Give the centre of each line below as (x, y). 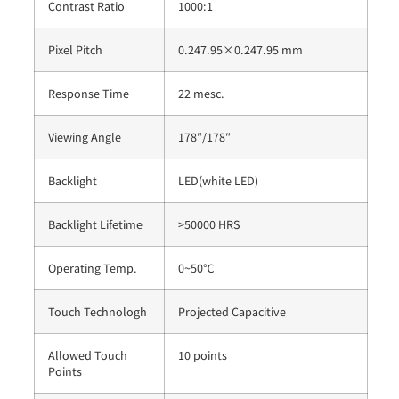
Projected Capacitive (232, 311)
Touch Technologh (98, 311)
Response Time (89, 93)
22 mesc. (201, 93)
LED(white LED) (218, 180)
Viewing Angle (85, 136)
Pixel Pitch (75, 49)
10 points (203, 354)
